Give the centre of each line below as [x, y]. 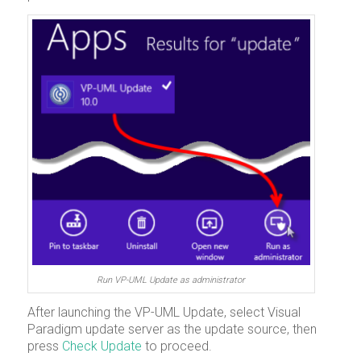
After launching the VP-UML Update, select [147, 313]
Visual [284, 313]
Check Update [102, 346]
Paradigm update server [95, 330]
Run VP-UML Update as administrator [171, 280]
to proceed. [176, 346]
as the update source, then [240, 330]
